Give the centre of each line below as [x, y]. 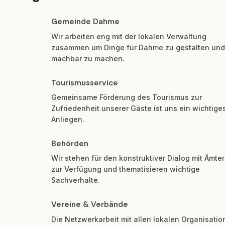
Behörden [70, 144]
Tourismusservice [85, 83]
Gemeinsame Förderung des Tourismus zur [127, 97]
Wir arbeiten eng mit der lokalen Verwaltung [129, 36]
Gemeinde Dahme [85, 22]
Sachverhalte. [76, 180]
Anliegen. [68, 120]
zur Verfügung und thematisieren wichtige [126, 169]
